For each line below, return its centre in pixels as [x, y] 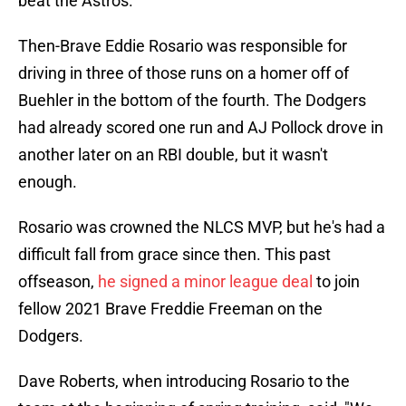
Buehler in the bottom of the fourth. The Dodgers [192, 101]
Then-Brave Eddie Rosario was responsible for [183, 46]
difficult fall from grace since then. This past [174, 255]
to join [338, 282]
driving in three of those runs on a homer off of [184, 73]
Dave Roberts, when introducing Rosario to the [184, 382]
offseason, [58, 282]
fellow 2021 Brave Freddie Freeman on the [170, 309]
